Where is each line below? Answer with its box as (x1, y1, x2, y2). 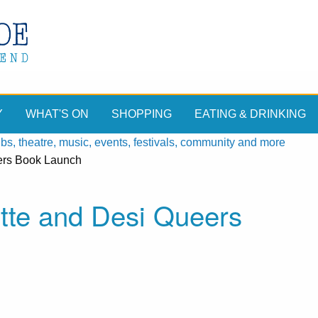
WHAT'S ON (26, 108, 89, 121)
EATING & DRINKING (194, 108, 306, 121)
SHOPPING (111, 108, 172, 121)
